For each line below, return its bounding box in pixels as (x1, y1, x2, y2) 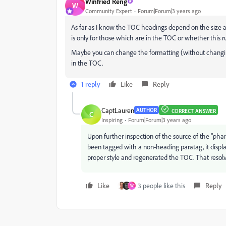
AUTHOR (136, 106, 157, 114)
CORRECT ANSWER (172, 107, 216, 115)
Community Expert (85, 7, 132, 15)
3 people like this (138, 181, 185, 190)
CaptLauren (101, 105, 134, 115)
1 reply (81, 80, 100, 88)
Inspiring (101, 116, 123, 124)
